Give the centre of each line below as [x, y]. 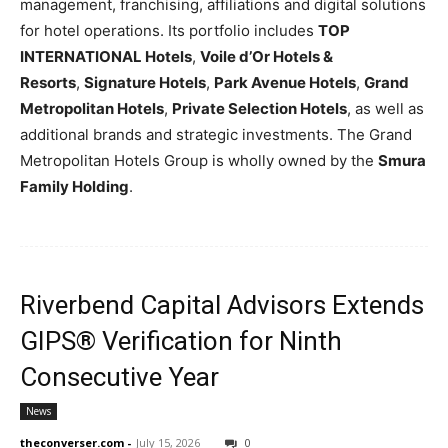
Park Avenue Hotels [285, 83]
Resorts [48, 83]
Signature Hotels [145, 83]
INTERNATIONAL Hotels [106, 57]
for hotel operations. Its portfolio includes [169, 31]
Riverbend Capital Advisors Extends [222, 305]
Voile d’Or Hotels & [266, 57]
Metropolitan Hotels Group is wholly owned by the [199, 161]
